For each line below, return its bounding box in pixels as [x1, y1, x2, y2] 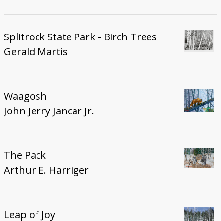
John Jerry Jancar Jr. [3, 104, 94, 117]
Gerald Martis [3, 44, 68, 58]
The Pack [3, 148, 46, 162]
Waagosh [3, 89, 47, 103]
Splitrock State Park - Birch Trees [3, 30, 157, 43]
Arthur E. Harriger [3, 163, 89, 177]
